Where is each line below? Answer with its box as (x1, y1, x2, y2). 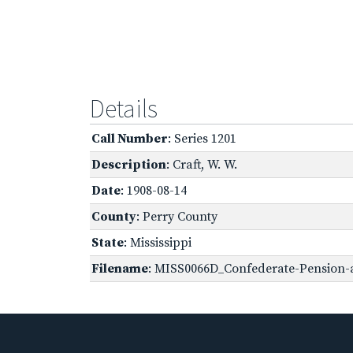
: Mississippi (124, 234, 191, 251)
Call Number (91, 130, 168, 147)
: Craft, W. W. (166, 156, 237, 173)
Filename (91, 260, 148, 277)
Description (91, 156, 166, 173)
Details (90, 92, 158, 124)
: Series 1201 (168, 130, 236, 147)
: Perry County (136, 208, 217, 225)
